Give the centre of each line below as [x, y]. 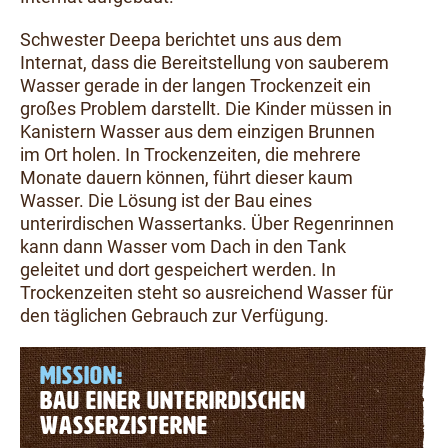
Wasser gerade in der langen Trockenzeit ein [195, 85]
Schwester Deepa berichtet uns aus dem [181, 39]
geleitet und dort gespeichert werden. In [178, 269]
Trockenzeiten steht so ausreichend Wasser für [206, 292]
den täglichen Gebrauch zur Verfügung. [174, 315]
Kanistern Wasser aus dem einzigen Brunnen [197, 131]
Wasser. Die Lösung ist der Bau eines [166, 200]
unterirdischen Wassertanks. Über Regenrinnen [207, 223]
